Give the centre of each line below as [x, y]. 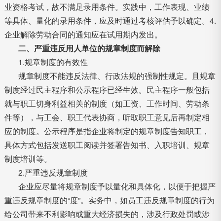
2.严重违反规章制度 [53, 172]
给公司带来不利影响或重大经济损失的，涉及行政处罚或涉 [107, 214]
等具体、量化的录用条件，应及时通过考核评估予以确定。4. [110, 20]
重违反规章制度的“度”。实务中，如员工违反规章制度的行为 [109, 200]
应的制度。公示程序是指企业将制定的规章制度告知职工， [107, 131]
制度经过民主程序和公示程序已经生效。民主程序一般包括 [107, 90]
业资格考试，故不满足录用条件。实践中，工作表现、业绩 [107, 7]
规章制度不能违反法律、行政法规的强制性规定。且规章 [117, 76]
